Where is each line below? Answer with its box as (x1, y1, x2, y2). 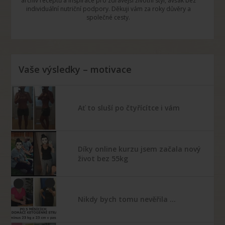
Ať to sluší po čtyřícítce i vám (78, 102, 180, 113)
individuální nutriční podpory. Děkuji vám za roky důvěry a (26, 4, 191, 13)
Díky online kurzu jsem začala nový (78, 144, 201, 154)
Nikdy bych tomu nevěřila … (78, 194, 176, 204)
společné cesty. (86, 13, 131, 22)
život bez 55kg (78, 153, 129, 163)
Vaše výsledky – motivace (19, 63, 132, 75)
